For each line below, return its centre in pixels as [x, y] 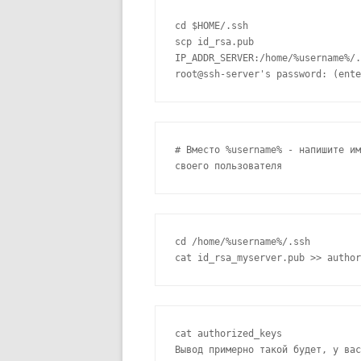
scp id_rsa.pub [214, 42]
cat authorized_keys [228, 334]
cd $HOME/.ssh [212, 26]
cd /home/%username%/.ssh [243, 242]
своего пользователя [228, 166]
